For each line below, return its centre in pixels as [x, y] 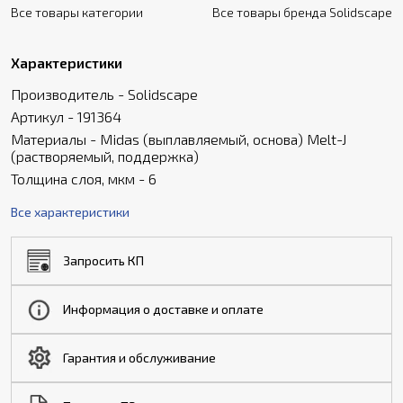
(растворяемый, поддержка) [105, 156]
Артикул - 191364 [66, 116]
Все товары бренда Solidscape [302, 12]
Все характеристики [70, 211]
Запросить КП [103, 261]
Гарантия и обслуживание [139, 358]
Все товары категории [77, 12]
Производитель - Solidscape [104, 94]
